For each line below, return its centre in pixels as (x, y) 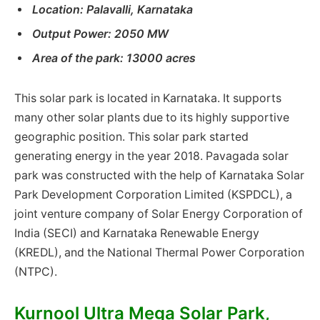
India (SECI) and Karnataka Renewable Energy (137, 233)
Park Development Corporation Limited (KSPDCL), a (153, 194)
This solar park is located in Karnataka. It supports (148, 98)
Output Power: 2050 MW (100, 34)
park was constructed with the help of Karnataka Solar (159, 175)
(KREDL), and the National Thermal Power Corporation (159, 252)
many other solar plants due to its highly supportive (152, 117)
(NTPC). (36, 271)
